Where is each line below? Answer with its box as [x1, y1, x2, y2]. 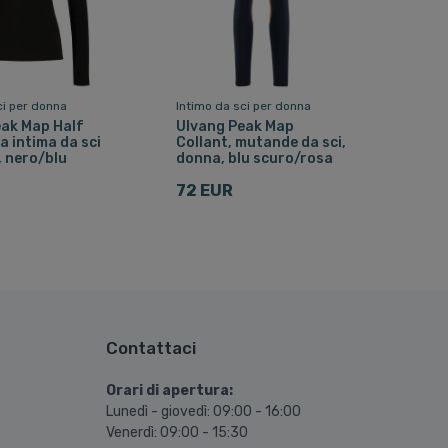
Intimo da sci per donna [175, 98, 311, 113]
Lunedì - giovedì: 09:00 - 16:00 [106, 403, 301, 421]
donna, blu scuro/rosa [175, 149, 333, 167]
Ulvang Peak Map [175, 117, 294, 135]
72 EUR [175, 180, 233, 200]
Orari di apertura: [106, 382, 233, 400]
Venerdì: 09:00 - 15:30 [106, 424, 248, 442]
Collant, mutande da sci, [175, 133, 346, 151]
